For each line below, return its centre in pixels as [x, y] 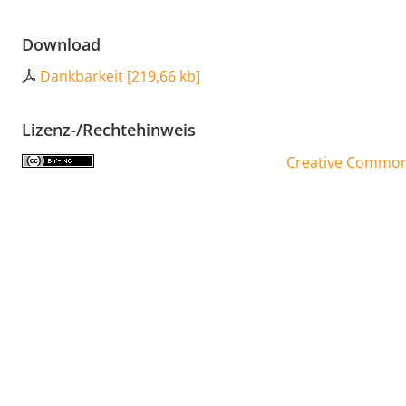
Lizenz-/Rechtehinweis [109, 130]
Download [61, 45]
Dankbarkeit [82, 77]
